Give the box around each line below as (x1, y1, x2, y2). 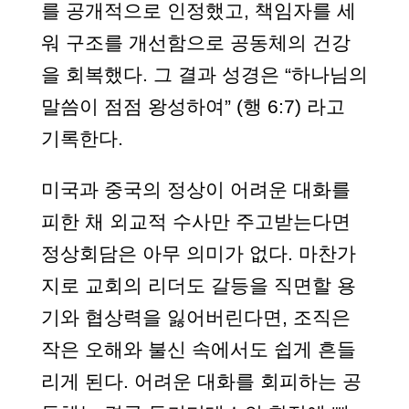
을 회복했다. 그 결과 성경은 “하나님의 (40, 64, 368, 85)
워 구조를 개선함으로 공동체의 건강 (40, 32, 351, 53)
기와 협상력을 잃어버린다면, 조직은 (40, 307, 351, 328)
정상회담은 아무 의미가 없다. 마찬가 (40, 243, 356, 264)
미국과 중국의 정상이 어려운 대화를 (40, 179, 351, 200)
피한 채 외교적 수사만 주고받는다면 (40, 211, 351, 232)
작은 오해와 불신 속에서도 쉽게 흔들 (40, 339, 356, 360)
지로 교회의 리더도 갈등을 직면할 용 (40, 275, 356, 296)
